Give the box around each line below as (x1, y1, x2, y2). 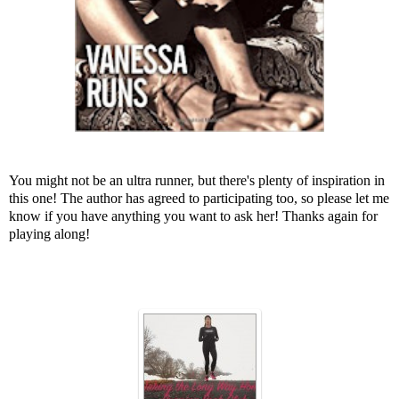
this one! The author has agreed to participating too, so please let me (9, 190, 389, 206)
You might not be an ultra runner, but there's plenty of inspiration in (9, 172, 385, 188)
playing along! (9, 225, 90, 241)
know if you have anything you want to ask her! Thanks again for (9, 208, 378, 224)
